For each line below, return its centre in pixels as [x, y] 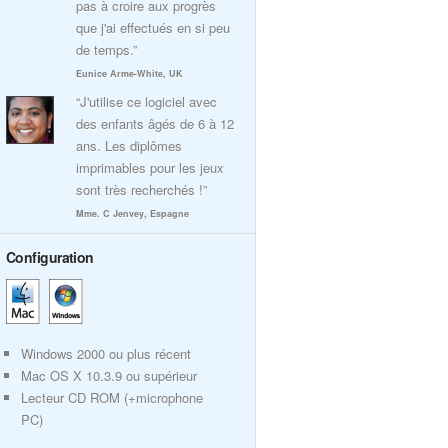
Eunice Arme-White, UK [129, 73]
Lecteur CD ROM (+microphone [112, 397]
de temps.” [106, 49]
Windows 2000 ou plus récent [106, 353]
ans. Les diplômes [129, 145]
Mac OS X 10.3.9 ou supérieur [109, 375]
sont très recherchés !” [141, 189]
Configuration [50, 257]
